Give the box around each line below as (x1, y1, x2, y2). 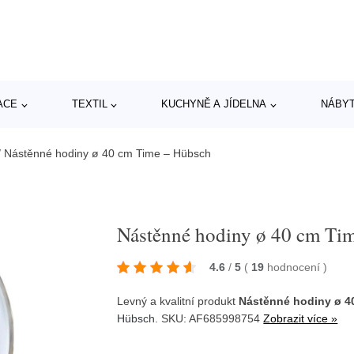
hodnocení (267, 260, 324, 273)
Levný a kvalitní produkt (117, 294, 239, 307)
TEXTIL (71, 98, 107, 110)
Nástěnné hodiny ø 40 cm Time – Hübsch (4, 147, 211, 160)
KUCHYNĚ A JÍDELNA (161, 98, 267, 110)
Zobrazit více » (263, 311, 338, 325)
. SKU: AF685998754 (155, 311, 264, 325)
